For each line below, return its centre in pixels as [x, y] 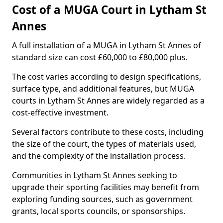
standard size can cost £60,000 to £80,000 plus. [100, 57]
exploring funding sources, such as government [102, 199]
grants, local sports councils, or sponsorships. [99, 211]
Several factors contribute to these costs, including [108, 132]
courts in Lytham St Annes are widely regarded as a [108, 101]
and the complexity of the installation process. [99, 156]
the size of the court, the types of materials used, [104, 144]
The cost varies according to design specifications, [107, 77]
